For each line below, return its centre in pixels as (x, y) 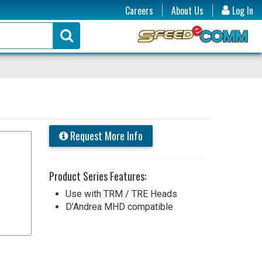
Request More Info (105, 136)
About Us (187, 11)
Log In (242, 11)
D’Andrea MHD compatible (119, 207)
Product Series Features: (97, 176)
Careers (139, 11)
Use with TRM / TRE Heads (121, 194)
